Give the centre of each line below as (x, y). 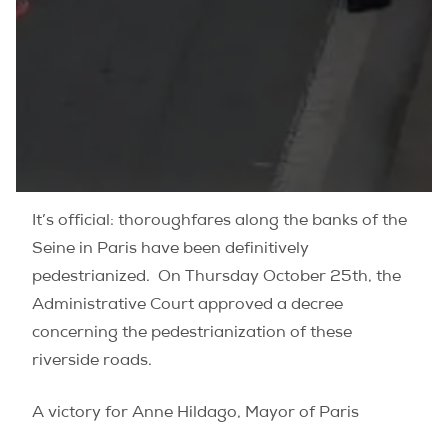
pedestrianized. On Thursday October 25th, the (216, 278)
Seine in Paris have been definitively (170, 250)
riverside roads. (92, 362)
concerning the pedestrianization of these (192, 334)
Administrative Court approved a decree (187, 306)
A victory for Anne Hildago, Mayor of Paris (195, 414)
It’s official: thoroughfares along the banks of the (219, 222)
